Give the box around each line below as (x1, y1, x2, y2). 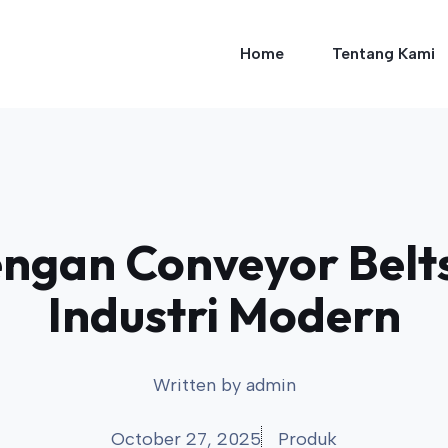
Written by (152, 374, 246, 396)
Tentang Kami (332, 44, 435, 63)
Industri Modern (47, 284, 401, 344)
